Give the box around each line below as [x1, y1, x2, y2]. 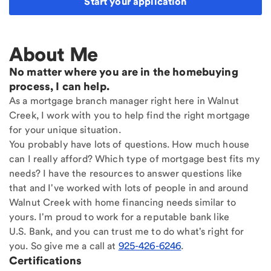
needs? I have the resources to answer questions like [9, 168, 243, 180]
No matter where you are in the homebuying [9, 65, 238, 79]
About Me [9, 42, 98, 67]
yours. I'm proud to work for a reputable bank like [9, 211, 230, 223]
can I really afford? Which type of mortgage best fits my [9, 153, 260, 165]
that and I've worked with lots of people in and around [9, 182, 249, 194]
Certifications [9, 254, 82, 267]
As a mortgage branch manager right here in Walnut [9, 95, 239, 107]
